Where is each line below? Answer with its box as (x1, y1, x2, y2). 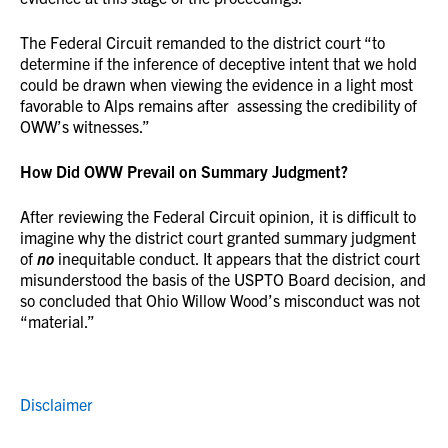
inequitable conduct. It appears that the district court (58, 248, 420, 268)
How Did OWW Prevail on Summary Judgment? (20, 161, 352, 181)
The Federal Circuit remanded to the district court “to (20, 32, 385, 52)
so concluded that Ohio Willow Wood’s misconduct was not (20, 290, 420, 310)
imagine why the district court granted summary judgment (20, 227, 416, 247)
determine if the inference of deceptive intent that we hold (20, 53, 417, 73)
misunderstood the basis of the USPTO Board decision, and (20, 269, 426, 289)
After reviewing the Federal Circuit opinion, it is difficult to (20, 206, 416, 226)
